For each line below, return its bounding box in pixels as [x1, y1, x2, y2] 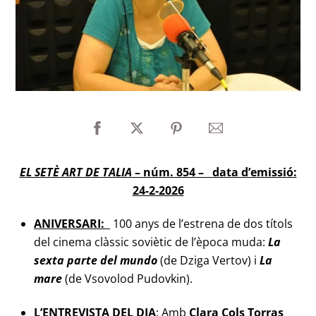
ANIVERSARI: [34, 215, 110, 231]
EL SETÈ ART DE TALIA [19, 164, 132, 181]
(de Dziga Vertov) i [157, 252, 260, 268]
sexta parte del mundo [34, 252, 157, 268]
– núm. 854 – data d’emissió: [131, 164, 297, 181]
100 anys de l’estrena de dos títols [110, 215, 293, 231]
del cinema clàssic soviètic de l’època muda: [34, 233, 268, 250]
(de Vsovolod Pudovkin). [62, 270, 193, 286]
